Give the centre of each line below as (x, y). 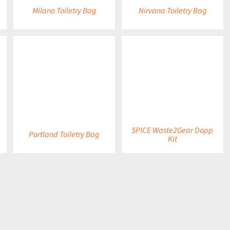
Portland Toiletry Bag (64, 134)
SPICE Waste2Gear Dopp (172, 130)
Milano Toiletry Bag (64, 11)
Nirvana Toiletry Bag (172, 11)
